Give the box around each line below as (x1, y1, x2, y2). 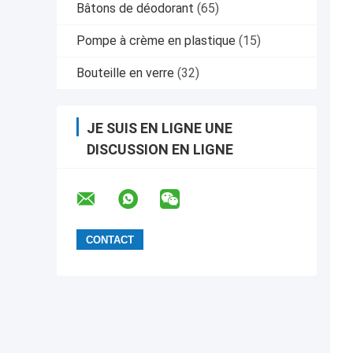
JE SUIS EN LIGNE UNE (87, 120, 232, 137)
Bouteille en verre (76, 65, 174, 81)
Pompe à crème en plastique (76, 33, 236, 49)
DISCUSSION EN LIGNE (87, 141, 233, 158)
